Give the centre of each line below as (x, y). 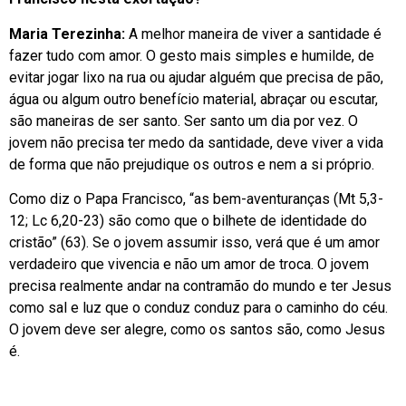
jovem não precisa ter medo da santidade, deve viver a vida (196, 142)
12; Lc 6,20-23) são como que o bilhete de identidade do (188, 221)
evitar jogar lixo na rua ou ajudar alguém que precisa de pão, (196, 77)
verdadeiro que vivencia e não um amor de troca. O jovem (189, 265)
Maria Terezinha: (67, 34)
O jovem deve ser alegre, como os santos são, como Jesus (197, 330)
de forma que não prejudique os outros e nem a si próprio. (192, 164)
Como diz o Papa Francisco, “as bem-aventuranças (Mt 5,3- (196, 199)
